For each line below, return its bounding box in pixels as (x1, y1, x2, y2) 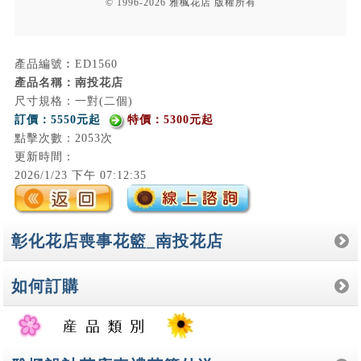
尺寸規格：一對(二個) (14, 94, 133, 107)
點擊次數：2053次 (14, 131, 113, 144)
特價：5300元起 (127, 113, 214, 126)
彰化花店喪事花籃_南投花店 (11, 231, 224, 250)
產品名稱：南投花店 (14, 76, 123, 89)
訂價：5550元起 (14, 113, 101, 126)
